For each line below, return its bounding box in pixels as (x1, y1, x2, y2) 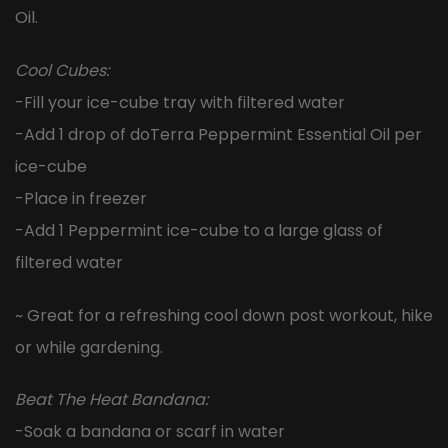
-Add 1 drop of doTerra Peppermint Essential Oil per (15, 122, 422, 146)
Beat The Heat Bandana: (15, 388, 208, 412)
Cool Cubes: (15, 58, 109, 82)
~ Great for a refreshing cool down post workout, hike (15, 303, 433, 327)
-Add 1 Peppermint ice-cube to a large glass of (15, 218, 383, 242)
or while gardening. (15, 335, 163, 359)
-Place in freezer (15, 186, 147, 210)
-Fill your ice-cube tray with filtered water (15, 90, 345, 114)
